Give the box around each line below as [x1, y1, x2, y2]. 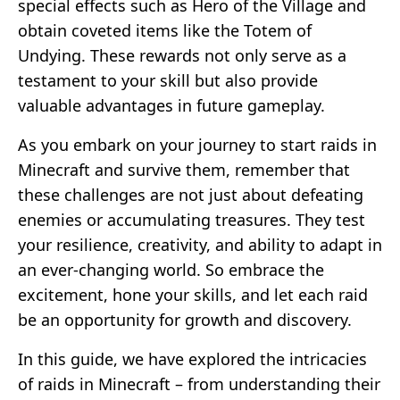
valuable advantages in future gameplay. [18, 94, 325, 116]
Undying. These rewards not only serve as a [18, 44, 346, 66]
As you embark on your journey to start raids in [18, 133, 377, 155]
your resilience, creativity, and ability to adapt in [18, 233, 382, 255]
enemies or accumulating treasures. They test [18, 208, 365, 230]
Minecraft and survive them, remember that [18, 158, 350, 180]
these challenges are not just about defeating [18, 183, 363, 205]
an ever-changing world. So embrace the [18, 258, 324, 280]
